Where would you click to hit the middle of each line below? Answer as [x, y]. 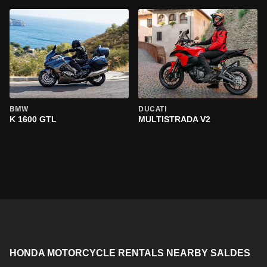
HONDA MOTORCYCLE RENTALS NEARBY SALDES [130, 253]
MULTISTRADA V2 [174, 119]
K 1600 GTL [33, 119]
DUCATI [153, 110]
